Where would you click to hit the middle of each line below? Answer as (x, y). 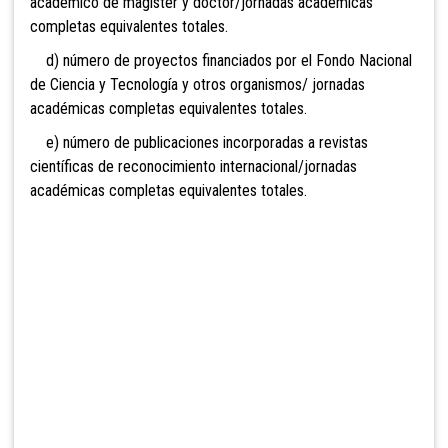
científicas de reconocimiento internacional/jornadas (193, 167)
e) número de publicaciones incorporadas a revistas (199, 143)
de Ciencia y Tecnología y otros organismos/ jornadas (197, 85)
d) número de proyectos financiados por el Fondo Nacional (221, 61)
